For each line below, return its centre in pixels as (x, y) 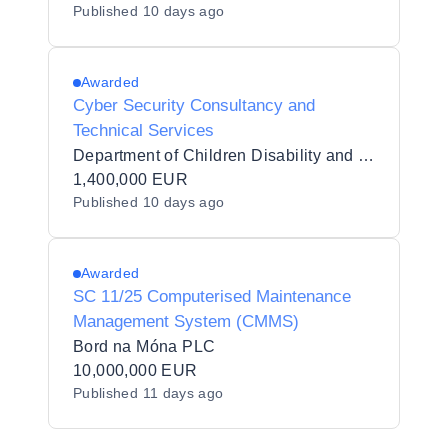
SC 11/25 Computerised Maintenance (212, 296)
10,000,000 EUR (135, 370)
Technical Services (143, 130)
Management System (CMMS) (186, 321)
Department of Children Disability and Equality (366, 155)
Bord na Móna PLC (144, 346)
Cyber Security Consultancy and (194, 105)
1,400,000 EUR (131, 179)
